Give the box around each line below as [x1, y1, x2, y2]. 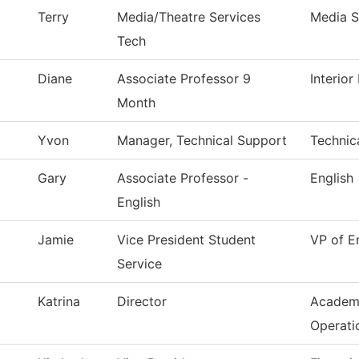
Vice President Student [117, 232, 256, 248]
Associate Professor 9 [117, 71, 251, 87]
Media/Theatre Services [117, 9, 260, 26]
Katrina [38, 293, 80, 310]
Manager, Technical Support [117, 132, 287, 149]
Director [117, 293, 167, 310]
